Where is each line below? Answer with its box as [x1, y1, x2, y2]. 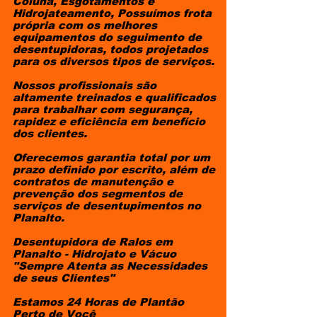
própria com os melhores [13, 19, 157, 31]
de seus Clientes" [13, 272, 115, 284]
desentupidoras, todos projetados [13, 43, 208, 55]
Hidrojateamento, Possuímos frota [13, 7, 212, 19]
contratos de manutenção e [13, 175, 173, 188]
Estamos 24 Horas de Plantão [13, 296, 184, 308]
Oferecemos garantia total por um [13, 151, 210, 163]
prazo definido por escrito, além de [13, 163, 215, 175]
